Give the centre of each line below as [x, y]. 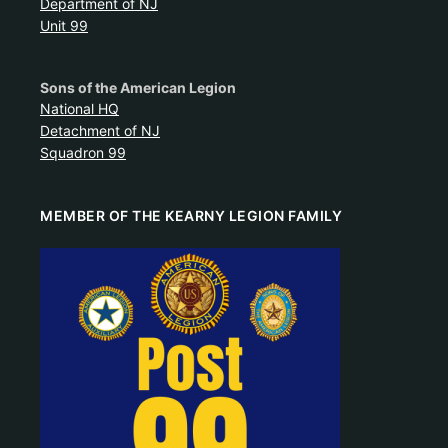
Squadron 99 [83, 152]
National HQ [79, 108]
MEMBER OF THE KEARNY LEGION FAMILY [191, 215]
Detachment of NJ [100, 130]
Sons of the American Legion [138, 87]
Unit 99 [64, 25]
